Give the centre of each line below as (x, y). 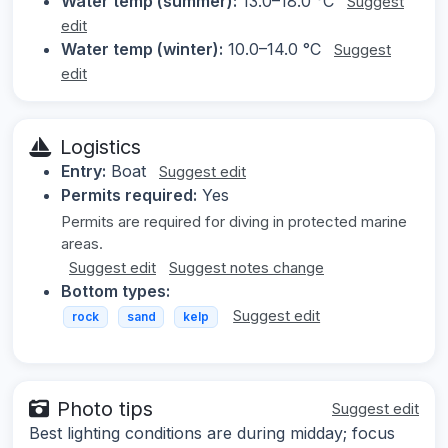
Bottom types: (115, 291)
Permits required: (129, 195)
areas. (82, 244)
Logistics (100, 147)
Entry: (83, 171)
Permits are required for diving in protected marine (234, 222)
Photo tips (105, 408)
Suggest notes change (246, 268)
